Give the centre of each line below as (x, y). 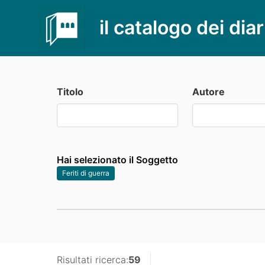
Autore (208, 91)
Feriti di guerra (86, 173)
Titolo (70, 91)
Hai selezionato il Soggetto (117, 159)
